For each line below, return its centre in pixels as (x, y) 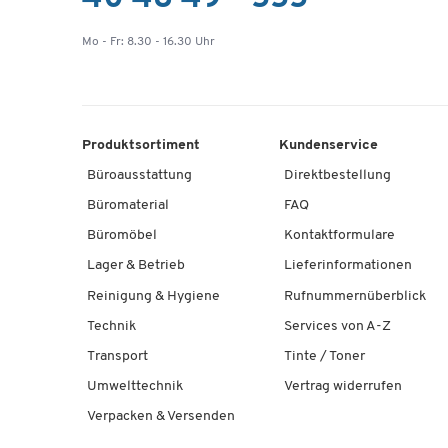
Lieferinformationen (347, 266)
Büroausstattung (139, 175)
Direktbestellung (337, 175)
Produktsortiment (141, 145)
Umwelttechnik (135, 387)
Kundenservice (328, 145)
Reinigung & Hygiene (153, 296)
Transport (117, 356)
